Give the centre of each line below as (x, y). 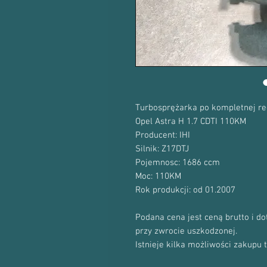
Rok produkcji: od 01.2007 (185, 190)
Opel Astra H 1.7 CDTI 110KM (191, 122)
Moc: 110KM (158, 176)
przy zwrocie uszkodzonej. (186, 231)
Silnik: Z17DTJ (162, 149)
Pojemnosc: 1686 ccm (178, 163)
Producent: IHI (163, 135)
